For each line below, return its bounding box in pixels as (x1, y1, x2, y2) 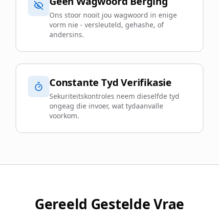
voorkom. (49, 111, 79, 120)
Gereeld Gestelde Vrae (34, 195, 185, 213)
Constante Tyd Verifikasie (49, 76, 172, 89)
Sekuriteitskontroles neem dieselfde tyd (49, 91, 179, 101)
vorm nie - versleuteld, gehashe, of (49, 20, 164, 29)
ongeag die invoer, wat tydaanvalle (49, 101, 163, 110)
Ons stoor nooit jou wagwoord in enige (49, 10, 177, 20)
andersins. (49, 30, 84, 39)
